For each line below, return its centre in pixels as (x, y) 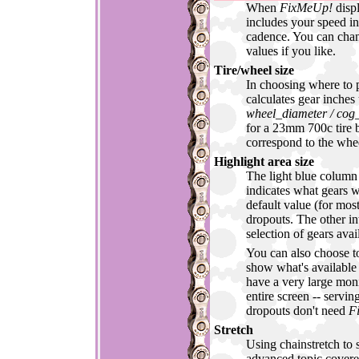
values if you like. (291, 51)
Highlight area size (264, 162)
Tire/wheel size (254, 71)
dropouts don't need (297, 311)
